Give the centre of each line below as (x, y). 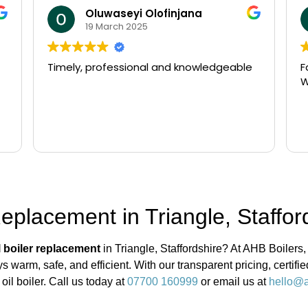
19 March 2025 (116, 26)
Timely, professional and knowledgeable (150, 67)
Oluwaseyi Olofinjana (143, 13)
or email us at (233, 282)
